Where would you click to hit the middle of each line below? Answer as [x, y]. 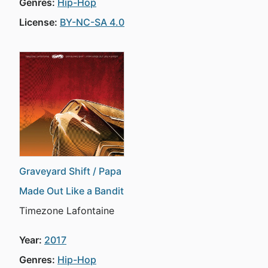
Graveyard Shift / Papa [70, 171]
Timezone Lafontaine [67, 211]
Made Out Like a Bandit [71, 191]
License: [38, 22]
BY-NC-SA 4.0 [92, 22]
